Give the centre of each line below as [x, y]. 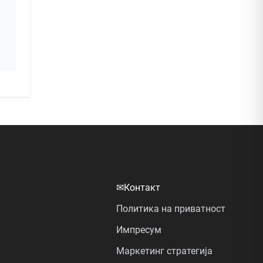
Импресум [139, 230]
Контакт [142, 187]
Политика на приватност [171, 208]
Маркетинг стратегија [164, 251]
